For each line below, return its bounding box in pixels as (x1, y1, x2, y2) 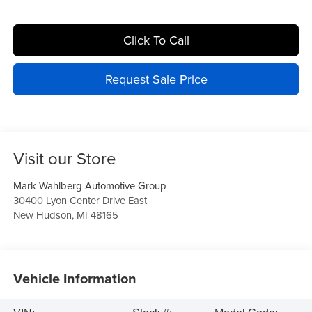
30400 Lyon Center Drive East (13, 193, 147, 208)
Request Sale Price (104, 70, 208, 88)
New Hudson (13, 208, 72, 223)
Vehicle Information (13, 267, 136, 288)
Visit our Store (13, 146, 116, 171)
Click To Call (123, 31, 189, 49)
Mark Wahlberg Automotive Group (13, 178, 166, 194)
